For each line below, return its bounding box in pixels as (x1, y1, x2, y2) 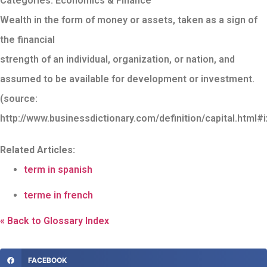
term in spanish (24, 164, 92, 175)
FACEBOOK (27, 256, 67, 265)
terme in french (24, 190, 93, 201)
